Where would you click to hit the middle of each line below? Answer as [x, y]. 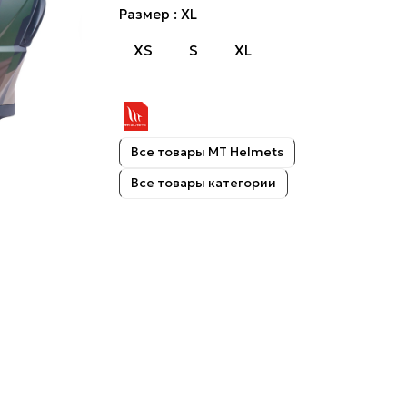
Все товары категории [203, 183]
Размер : [149, 14]
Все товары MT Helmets [207, 152]
